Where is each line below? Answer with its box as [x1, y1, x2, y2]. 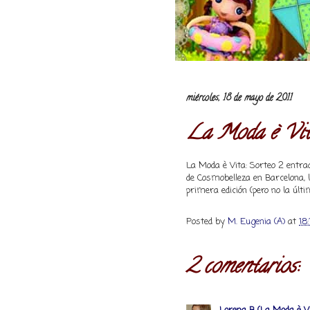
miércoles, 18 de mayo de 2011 [186, 91, 292, 106]
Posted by [186, 215, 228, 229]
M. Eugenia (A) [228, 215, 288, 229]
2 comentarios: [186, 251, 298, 284]
